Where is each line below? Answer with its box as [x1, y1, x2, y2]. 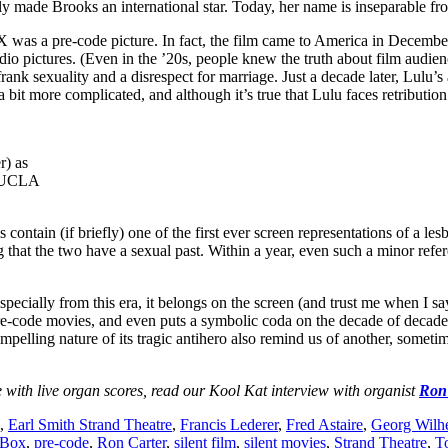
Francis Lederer [180, 415, 278, 433]
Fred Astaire [286, 415, 363, 433]
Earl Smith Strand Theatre [8, 415, 172, 433]
